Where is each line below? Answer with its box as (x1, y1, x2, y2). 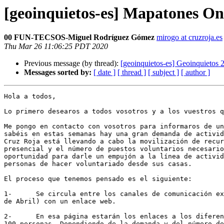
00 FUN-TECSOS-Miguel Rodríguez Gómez (4, 33, 154, 42)
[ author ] (181, 68, 210, 77)
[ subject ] (148, 68, 179, 77)
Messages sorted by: (24, 68, 91, 77)
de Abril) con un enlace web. (4, 197, 116, 205)
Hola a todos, (4, 92, 56, 100)
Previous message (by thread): (24, 59, 120, 68)
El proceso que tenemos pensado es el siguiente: (4, 175, 192, 183)
